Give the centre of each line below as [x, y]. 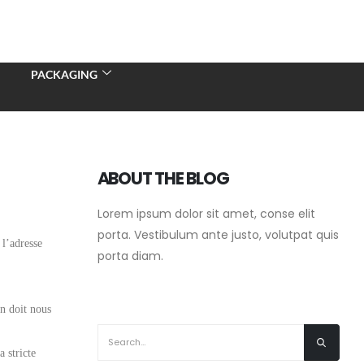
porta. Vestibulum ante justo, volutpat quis [218, 235]
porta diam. [130, 256]
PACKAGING [64, 74]
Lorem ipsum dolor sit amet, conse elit [206, 214]
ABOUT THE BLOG [163, 178]
